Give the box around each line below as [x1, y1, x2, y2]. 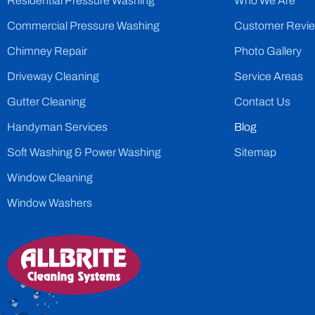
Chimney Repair [7, 44, 87, 57]
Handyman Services [7, 120, 108, 133]
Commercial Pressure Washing [7, 19, 160, 32]
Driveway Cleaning [7, 70, 99, 82]
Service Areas [233, 70, 303, 82]
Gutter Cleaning [7, 95, 86, 108]
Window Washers [7, 196, 92, 209]
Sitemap [233, 146, 276, 158]
